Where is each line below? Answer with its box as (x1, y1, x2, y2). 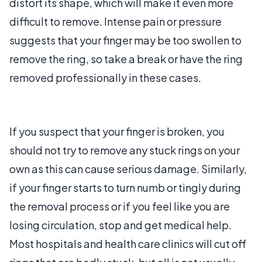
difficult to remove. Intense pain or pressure (9, 15, 222, 28)
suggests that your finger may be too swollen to (9, 33, 242, 47)
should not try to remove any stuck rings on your (9, 143, 240, 157)
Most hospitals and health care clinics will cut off (9, 237, 246, 250)
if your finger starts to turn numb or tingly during (9, 181, 241, 194)
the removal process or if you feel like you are (9, 199, 230, 213)
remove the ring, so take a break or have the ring (9, 52, 243, 65)
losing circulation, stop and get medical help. (9, 218, 232, 232)
